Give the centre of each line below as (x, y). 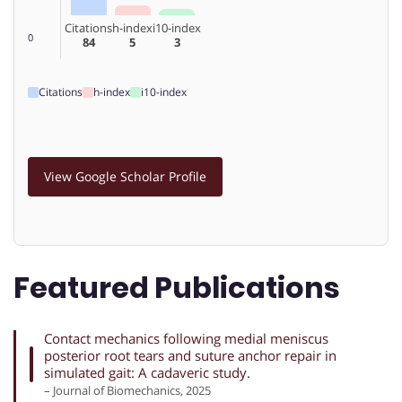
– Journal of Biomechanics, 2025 (128, 390)
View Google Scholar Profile (125, 176)
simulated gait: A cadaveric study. (148, 372)
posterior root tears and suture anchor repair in (191, 355)
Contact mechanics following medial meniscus (187, 338)
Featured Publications (177, 288)
